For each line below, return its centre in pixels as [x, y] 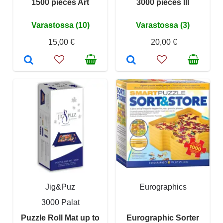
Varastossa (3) [163, 25]
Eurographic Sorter [163, 218]
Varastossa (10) [60, 25]
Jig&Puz [60, 187]
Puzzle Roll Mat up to [60, 218]
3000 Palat [60, 202]
